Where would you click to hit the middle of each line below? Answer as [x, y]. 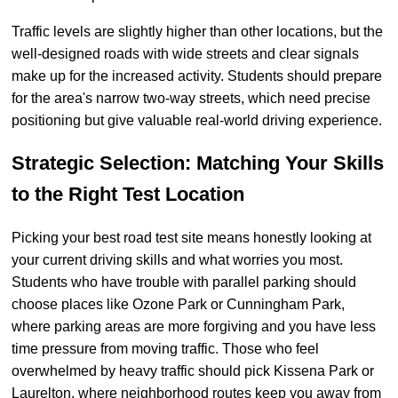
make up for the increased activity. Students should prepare [197, 76]
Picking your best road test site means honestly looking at [191, 237]
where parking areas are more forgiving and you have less [194, 326]
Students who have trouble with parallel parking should [184, 282]
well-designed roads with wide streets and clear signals [185, 54]
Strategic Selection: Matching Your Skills [198, 163]
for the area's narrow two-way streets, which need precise [191, 99]
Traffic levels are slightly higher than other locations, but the [197, 32]
